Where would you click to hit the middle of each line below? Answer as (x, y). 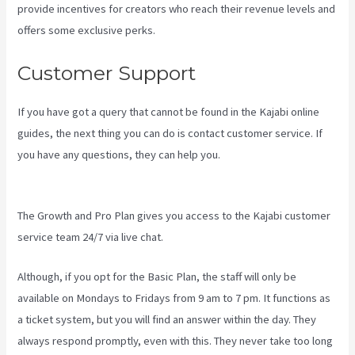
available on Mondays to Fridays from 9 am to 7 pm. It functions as (174, 298)
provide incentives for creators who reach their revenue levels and (177, 9)
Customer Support (107, 73)
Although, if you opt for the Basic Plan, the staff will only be (157, 277)
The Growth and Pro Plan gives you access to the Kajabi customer (174, 216)
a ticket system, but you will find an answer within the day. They (167, 320)
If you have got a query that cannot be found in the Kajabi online (169, 111)
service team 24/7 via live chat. (91, 237)
